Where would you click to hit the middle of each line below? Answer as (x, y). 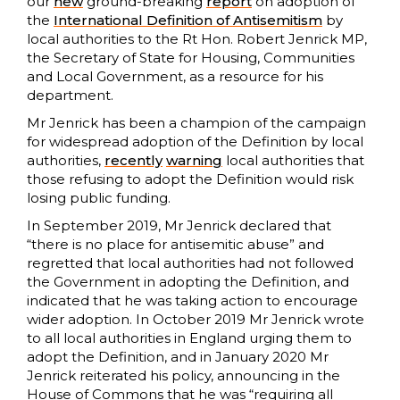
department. (70, 96)
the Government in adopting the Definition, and (188, 282)
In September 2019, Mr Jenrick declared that (179, 226)
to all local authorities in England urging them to (189, 338)
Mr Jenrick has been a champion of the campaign (196, 123)
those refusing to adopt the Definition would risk (190, 179)
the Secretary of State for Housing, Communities (191, 58)
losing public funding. (100, 198)
